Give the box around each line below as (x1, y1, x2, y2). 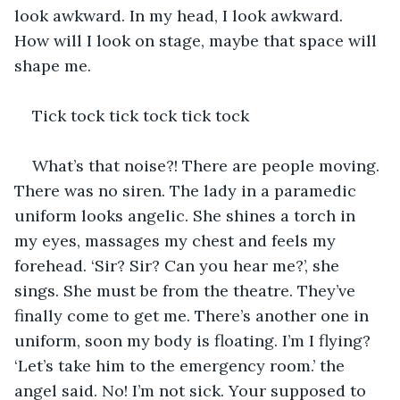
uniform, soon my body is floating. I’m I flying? (14, 329, 375, 351)
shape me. (14, 54, 96, 76)
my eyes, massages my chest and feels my (14, 229, 340, 251)
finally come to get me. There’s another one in (14, 304, 373, 326)
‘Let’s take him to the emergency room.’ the (14, 354, 349, 376)
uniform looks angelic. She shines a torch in (14, 204, 360, 226)
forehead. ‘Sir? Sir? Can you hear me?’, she (14, 254, 344, 276)
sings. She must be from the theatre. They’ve (14, 279, 360, 301)
